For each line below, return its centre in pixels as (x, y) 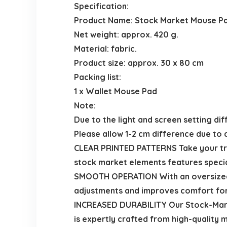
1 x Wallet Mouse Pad (115, 91)
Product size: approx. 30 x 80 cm (139, 63)
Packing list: (97, 77)
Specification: (101, 6)
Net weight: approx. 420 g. (126, 35)
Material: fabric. (105, 49)
